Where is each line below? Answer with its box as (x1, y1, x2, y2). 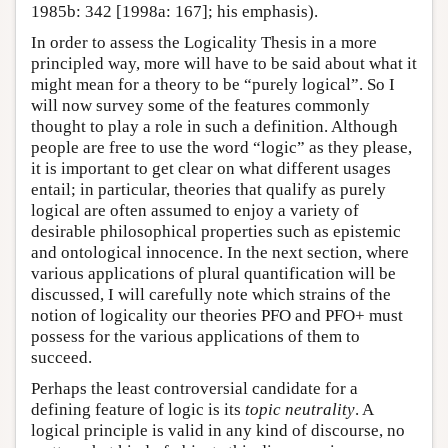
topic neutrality (245, 400, 355, 420)
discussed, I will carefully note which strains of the (31, 285, 391, 305)
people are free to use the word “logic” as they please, (31, 138, 412, 158)
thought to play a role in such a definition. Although (31, 117, 398, 137)
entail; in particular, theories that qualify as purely (31, 180, 386, 200)
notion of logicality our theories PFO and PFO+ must (31, 306, 403, 326)
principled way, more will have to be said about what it (31, 54, 417, 74)
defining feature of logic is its (31, 400, 245, 420)
